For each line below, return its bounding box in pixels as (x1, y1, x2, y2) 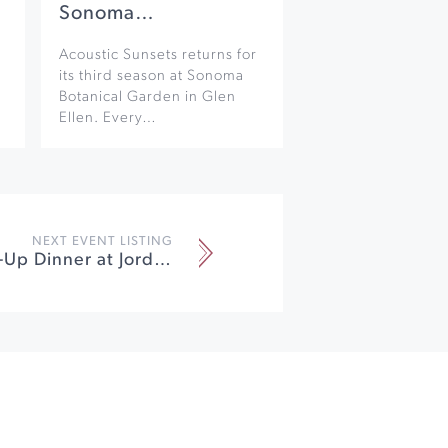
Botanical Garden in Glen (59, 89, 237, 105)
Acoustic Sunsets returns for (59, 47, 258, 63)
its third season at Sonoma (59, 68, 245, 84)
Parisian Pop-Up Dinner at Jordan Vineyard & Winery (154, 251, 171, 271)
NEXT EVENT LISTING (31, 235, 173, 249)
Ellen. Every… (59, 110, 158, 126)
